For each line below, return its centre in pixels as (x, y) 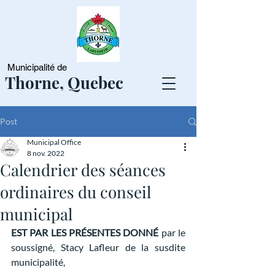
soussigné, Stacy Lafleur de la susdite (98, 247)
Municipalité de (36, 67)
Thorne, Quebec (64, 83)
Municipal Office (54, 142)
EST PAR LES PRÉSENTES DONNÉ (86, 232)
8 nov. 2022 (46, 153)
